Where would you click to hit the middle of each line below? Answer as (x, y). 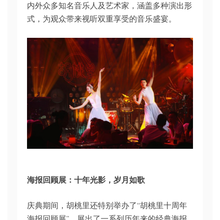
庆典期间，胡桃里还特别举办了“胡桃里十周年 (107, 205)
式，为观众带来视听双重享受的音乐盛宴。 (102, 19)
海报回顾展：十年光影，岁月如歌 (86, 180)
